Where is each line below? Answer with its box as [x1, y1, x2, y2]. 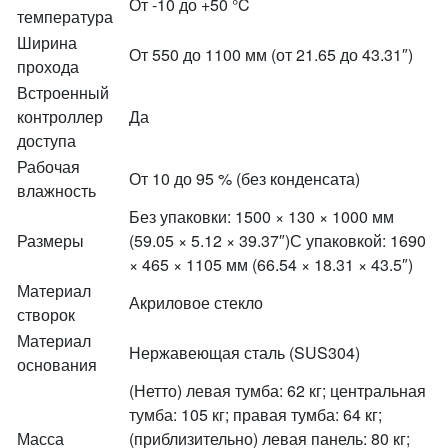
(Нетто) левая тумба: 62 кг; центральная [129, 379, 426, 402]
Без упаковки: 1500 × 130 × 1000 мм [129, 205, 394, 228]
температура [17, 5, 113, 28]
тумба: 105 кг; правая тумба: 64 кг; [129, 403, 382, 426]
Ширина [17, 31, 77, 54]
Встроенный [17, 81, 109, 104]
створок [17, 303, 75, 326]
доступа [17, 129, 76, 152]
